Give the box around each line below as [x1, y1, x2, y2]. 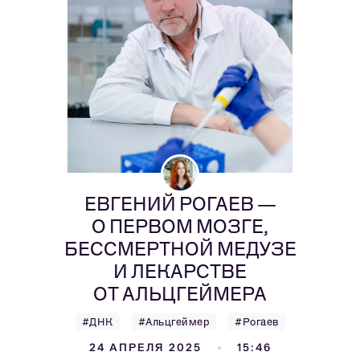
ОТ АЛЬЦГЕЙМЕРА [93, 282, 267, 305]
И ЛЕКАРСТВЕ [113, 260, 247, 283]
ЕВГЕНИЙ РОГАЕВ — [84, 192, 276, 215]
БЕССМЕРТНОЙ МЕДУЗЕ [63, 237, 297, 260]
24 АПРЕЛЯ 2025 [88, 341, 202, 354]
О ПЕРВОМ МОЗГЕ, [92, 215, 268, 238]
